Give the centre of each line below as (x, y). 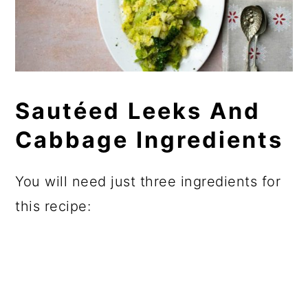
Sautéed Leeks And (138, 111)
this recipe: (53, 206)
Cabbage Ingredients (150, 140)
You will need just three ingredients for (148, 181)
